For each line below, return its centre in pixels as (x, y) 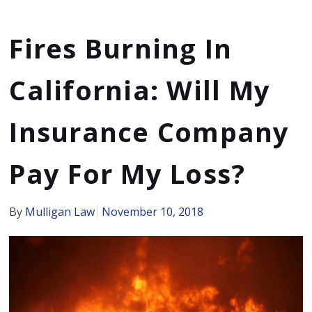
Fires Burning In (121, 48)
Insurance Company (149, 131)
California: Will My (140, 89)
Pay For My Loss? (127, 173)
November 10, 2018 (153, 211)
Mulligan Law (60, 211)
